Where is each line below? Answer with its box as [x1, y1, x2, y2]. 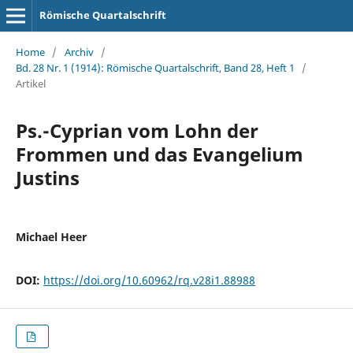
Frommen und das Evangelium [15, 140, 303, 167]
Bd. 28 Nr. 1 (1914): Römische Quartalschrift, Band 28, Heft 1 [15, 60, 295, 75]
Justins [15, 164, 80, 191]
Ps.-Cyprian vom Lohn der [15, 117, 258, 143]
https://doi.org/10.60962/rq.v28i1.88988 [43, 272, 255, 288]
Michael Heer [15, 229, 87, 244]
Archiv [64, 44, 94, 59]
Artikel [15, 76, 46, 91]
